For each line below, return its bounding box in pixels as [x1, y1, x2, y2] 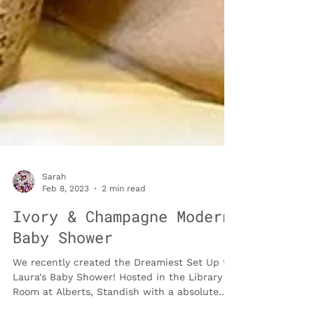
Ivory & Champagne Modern [13, 243, 231, 264]
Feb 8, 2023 [42, 219, 89, 230]
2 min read [102, 219, 146, 230]
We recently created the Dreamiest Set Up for [13, 293, 237, 305]
